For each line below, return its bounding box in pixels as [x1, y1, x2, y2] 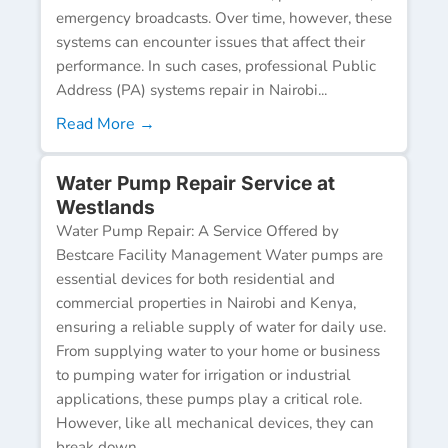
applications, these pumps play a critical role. [56, 388, 362, 409]
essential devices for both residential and [56, 268, 335, 289]
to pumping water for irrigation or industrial [56, 364, 351, 385]
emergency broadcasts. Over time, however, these [56, 7, 392, 28]
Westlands [56, 194, 155, 219]
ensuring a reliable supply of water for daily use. [56, 316, 386, 337]
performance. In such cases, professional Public [56, 55, 376, 76]
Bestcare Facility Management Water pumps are [56, 244, 383, 265]
